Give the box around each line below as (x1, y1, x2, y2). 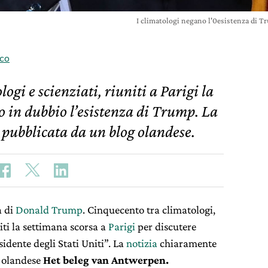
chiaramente (157, 237, 217, 249)
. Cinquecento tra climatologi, (83, 203, 215, 216)
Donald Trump (16, 203, 83, 216)
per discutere (135, 220, 196, 233)
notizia (126, 237, 157, 249)
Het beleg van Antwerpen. (43, 254, 169, 266)
